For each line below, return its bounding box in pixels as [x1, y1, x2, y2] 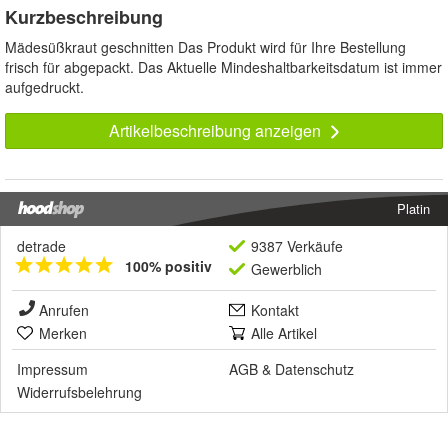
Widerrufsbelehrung [17, 382, 142, 403]
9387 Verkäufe [251, 236, 343, 257]
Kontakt [251, 300, 299, 321]
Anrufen [39, 300, 89, 321]
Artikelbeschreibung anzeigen [108, 119, 325, 143]
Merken [39, 323, 87, 344]
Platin [397, 199, 430, 219]
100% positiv [125, 256, 212, 277]
